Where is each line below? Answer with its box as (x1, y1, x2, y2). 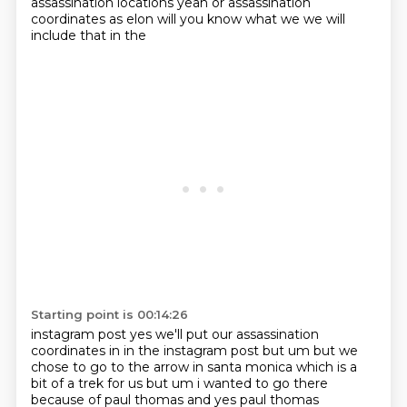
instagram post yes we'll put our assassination (30, 326, 319, 342)
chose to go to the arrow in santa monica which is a (30, 359, 357, 375)
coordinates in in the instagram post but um (30, 342, 313, 359)
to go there (254, 375, 328, 392)
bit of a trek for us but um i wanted (30, 375, 255, 392)
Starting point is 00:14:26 (30, 307, 188, 322)
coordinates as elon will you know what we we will (30, 11, 345, 27)
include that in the (30, 27, 146, 44)
